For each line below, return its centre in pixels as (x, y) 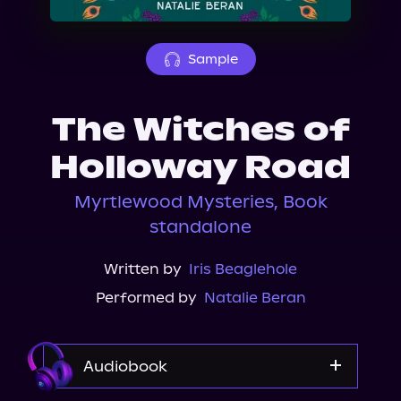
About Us (65, 12)
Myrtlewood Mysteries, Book (200, 202)
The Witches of (200, 130)
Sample (213, 59)
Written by (143, 269)
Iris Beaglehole (243, 269)
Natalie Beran (255, 298)
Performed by (146, 298)
